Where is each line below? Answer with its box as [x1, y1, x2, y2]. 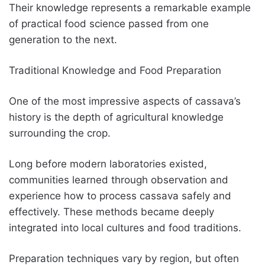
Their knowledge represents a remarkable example [9, 1, 251, 14]
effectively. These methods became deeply [9, 205, 214, 218]
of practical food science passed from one [9, 17, 209, 30]
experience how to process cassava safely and [9, 189, 231, 202]
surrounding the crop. [9, 127, 111, 139]
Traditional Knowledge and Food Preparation [9, 64, 221, 76]
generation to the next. [9, 33, 117, 46]
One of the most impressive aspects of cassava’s [9, 95, 241, 107]
